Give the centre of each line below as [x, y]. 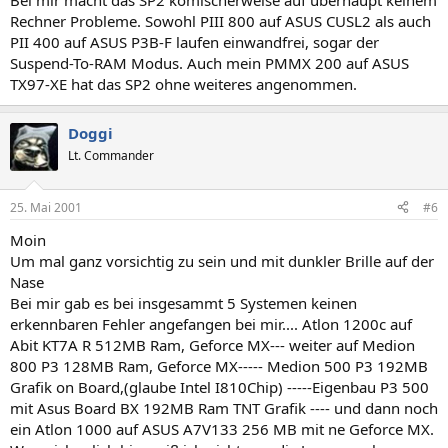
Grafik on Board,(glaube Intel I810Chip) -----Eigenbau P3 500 [219, 386]
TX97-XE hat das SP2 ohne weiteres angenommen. [183, 84]
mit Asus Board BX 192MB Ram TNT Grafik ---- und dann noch [224, 407]
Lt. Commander [111, 155]
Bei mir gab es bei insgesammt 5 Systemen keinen [183, 302]
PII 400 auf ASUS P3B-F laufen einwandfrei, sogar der [194, 42]
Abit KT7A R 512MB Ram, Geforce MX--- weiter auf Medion [212, 344]
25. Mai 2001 [46, 207]
